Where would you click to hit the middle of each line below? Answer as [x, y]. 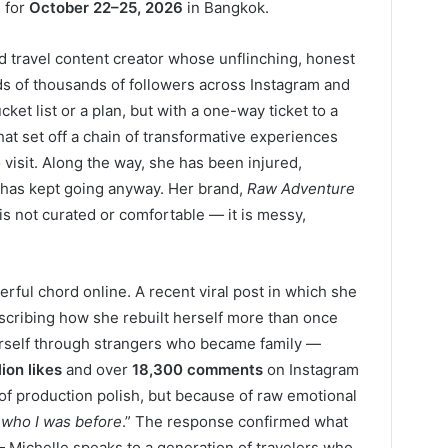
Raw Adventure [301, 188]
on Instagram [311, 369]
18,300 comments [197, 369]
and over [97, 369]
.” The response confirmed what [235, 421]
